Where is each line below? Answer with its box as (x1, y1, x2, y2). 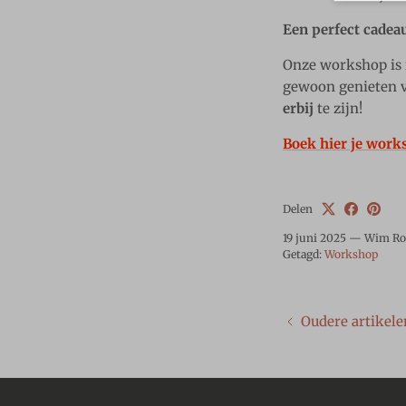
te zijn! (317, 100, 362, 118)
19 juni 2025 (283, 231, 346, 246)
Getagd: (283, 246, 322, 261)
